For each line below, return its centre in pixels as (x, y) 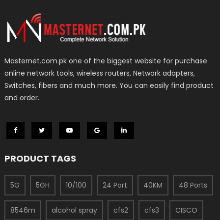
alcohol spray (75, 210)
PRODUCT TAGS (41, 159)
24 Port (115, 185)
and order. (22, 98)
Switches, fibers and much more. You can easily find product (109, 86)
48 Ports (193, 185)
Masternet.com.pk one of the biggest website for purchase (106, 61)
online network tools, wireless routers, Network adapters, (100, 73)
